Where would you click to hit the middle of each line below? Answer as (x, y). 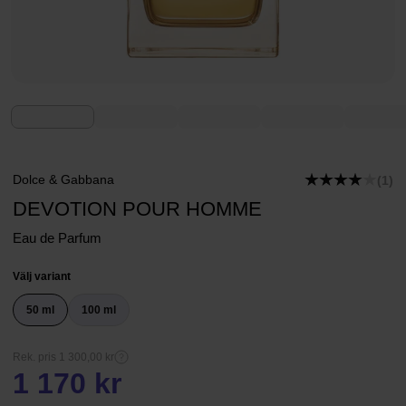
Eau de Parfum (57, 238)
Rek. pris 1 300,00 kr (63, 357)
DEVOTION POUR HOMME (137, 209)
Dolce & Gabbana (63, 179)
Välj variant (42, 276)
